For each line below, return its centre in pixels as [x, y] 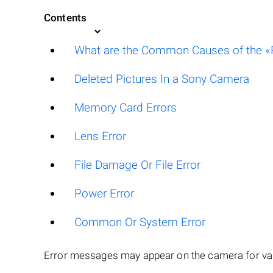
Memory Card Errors [126, 108]
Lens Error [100, 136]
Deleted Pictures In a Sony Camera [162, 79]
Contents [66, 18]
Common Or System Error [140, 222]
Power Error [104, 193]
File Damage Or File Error [137, 165]
